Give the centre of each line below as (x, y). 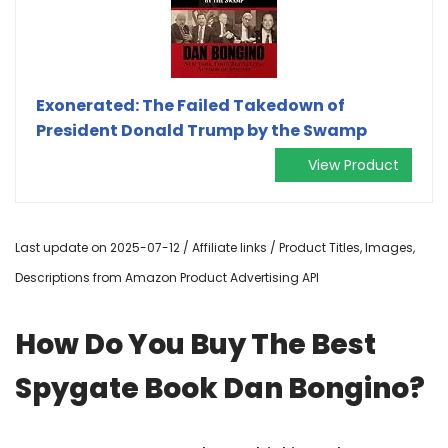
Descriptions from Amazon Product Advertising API (167, 277)
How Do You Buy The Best (195, 344)
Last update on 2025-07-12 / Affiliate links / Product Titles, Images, (215, 247)
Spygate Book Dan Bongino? (220, 388)
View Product (353, 164)
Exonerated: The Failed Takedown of (190, 105)
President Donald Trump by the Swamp (201, 130)
